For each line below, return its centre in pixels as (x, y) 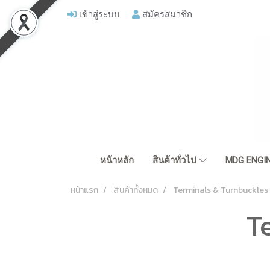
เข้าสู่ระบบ (98, 14)
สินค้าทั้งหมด (136, 190)
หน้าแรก (84, 190)
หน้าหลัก (117, 160)
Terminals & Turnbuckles (221, 190)
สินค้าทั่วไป (175, 160)
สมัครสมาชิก (166, 14)
